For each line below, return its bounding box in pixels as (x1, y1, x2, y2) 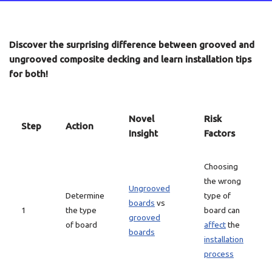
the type (66, 205, 97, 215)
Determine (66, 191, 104, 200)
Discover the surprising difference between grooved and (9, 39, 254, 50)
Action (66, 121, 93, 131)
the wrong (204, 176, 241, 186)
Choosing (204, 161, 238, 171)
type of (204, 191, 231, 200)
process (204, 249, 234, 259)
